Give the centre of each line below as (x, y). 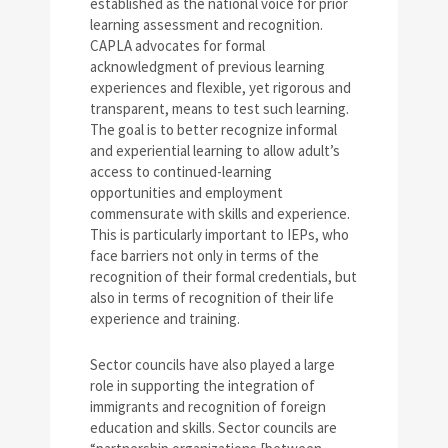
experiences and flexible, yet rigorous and (220, 87)
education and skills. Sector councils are (213, 427)
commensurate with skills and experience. (220, 213)
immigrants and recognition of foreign (208, 406)
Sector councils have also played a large (212, 364)
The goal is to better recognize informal (213, 129)
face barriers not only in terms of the (204, 255)
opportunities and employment (186, 192)
